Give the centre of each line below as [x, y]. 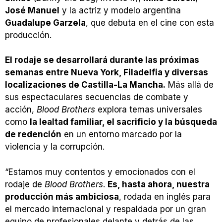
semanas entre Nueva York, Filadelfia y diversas [107, 73]
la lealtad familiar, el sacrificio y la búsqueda [123, 122]
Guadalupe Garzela [45, 23]
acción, [21, 110]
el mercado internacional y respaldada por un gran [106, 209]
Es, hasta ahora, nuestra [159, 184]
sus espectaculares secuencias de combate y [97, 97]
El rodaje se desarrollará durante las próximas [102, 60]
